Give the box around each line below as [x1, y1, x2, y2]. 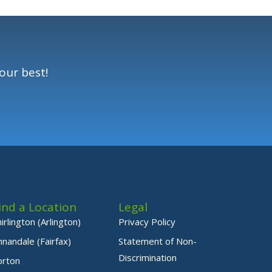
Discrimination [118, 251, 177, 264]
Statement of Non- [118, 235, 197, 248]
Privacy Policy [118, 216, 176, 228]
